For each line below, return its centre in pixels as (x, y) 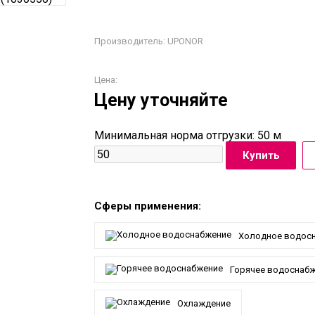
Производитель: (130, 41)
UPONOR (184, 41)
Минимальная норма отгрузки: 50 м (188, 136)
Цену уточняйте (161, 101)
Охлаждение (204, 303)
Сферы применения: (148, 206)
